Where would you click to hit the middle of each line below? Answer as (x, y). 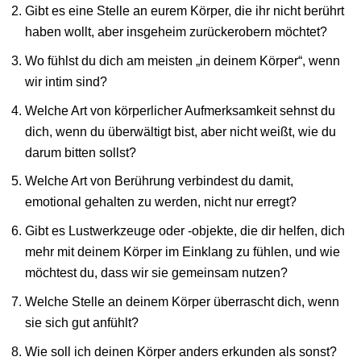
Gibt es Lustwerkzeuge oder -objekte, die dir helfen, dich (185, 231)
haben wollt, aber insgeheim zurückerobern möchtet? (176, 31)
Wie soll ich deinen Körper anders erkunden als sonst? (181, 352)
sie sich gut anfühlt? (82, 323)
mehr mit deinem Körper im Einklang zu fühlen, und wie (183, 252)
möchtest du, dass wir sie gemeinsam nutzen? (157, 273)
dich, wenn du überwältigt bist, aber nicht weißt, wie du (181, 131)
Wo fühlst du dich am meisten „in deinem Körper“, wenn (183, 60)
